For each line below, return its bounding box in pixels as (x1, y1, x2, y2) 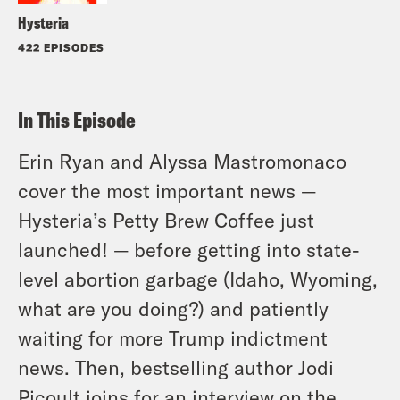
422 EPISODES (18, 40, 104, 54)
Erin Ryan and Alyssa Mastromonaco (18, 148, 346, 172)
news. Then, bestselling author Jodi (18, 354, 334, 379)
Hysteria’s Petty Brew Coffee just (18, 207, 314, 231)
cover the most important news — (18, 178, 316, 202)
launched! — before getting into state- (18, 237, 360, 261)
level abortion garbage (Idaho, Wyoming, (18, 266, 378, 290)
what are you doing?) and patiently (18, 296, 329, 320)
